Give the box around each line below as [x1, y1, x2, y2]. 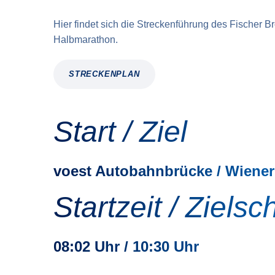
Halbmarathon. [53, 34, 118, 45]
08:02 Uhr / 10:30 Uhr [53, 238, 199, 255]
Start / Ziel [53, 115, 187, 148]
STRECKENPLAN [69, 69, 140, 79]
